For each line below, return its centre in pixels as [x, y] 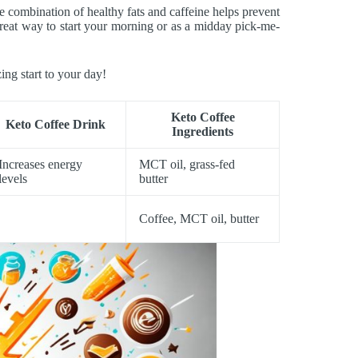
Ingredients [203, 132]
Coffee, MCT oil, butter [199, 219]
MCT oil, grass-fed [187, 165]
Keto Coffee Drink [56, 125]
